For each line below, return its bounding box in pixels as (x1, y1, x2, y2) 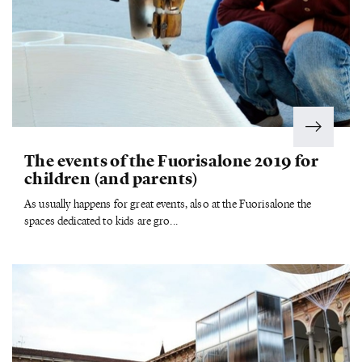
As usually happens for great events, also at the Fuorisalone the (24, 195, 311, 211)
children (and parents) (24, 166, 199, 188)
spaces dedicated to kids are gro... (24, 212, 178, 228)
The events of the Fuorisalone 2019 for (24, 148, 319, 170)
